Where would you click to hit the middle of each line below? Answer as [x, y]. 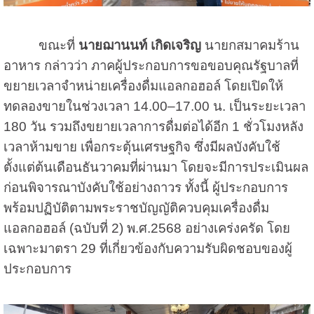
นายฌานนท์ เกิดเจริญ [139, 46]
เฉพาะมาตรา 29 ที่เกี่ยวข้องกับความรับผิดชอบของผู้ [148, 249]
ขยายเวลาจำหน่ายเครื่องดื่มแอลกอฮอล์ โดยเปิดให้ [143, 86]
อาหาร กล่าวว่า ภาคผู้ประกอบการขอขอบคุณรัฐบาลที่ [151, 66]
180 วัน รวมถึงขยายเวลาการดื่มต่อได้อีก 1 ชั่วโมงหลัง [153, 127]
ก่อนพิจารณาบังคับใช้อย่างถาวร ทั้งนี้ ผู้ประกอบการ [145, 188]
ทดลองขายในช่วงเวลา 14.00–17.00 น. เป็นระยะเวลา [154, 107]
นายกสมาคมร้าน [250, 46]
